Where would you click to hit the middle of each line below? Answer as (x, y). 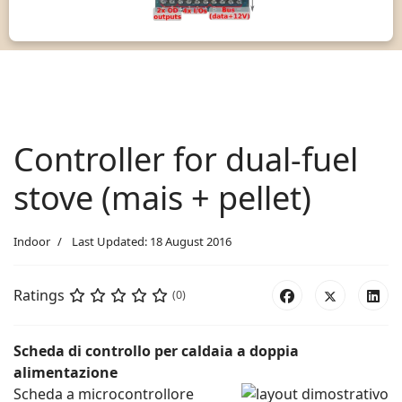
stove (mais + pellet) (162, 198)
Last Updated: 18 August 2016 (152, 242)
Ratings (39, 296)
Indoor (32, 242)
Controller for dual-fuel (186, 160)
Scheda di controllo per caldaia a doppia (156, 351)
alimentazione (66, 373)
